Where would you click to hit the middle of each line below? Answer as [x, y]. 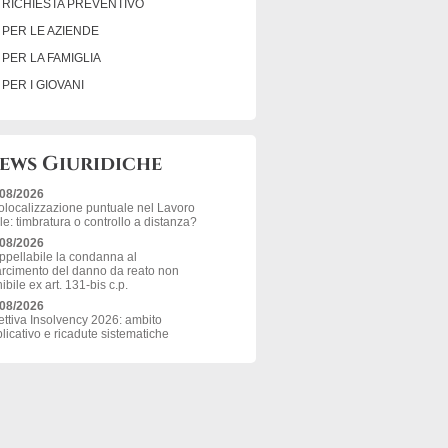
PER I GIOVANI [43, 85]
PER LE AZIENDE [51, 31]
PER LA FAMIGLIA [52, 58]
